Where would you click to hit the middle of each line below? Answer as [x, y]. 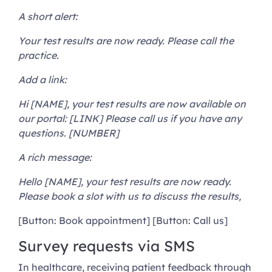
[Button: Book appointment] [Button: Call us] [123, 221]
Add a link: [42, 80]
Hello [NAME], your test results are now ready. [125, 182]
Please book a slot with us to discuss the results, [130, 196]
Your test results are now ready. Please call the [126, 41]
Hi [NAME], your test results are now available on [132, 104]
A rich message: [55, 158]
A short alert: [48, 17]
